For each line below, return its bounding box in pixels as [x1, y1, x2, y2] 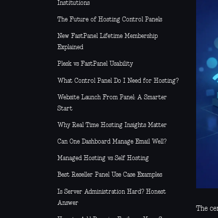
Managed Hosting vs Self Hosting [57, 155, 149, 162]
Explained [57, 44, 83, 51]
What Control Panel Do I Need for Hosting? [57, 77, 179, 84]
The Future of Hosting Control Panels [57, 16, 162, 23]
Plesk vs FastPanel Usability [57, 61, 133, 68]
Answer [57, 200, 78, 206]
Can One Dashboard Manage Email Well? [57, 139, 166, 145]
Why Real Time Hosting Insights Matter [57, 122, 167, 128]
